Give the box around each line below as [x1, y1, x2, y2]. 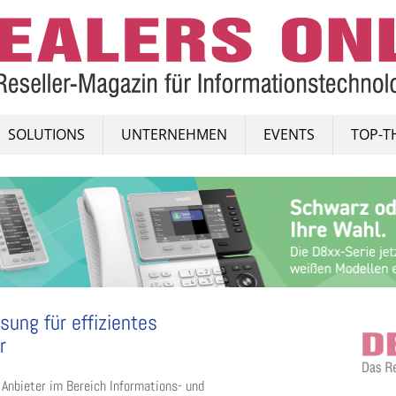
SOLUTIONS [8, 125, 85, 144]
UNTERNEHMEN [121, 125, 227, 144]
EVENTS [263, 125, 315, 144]
